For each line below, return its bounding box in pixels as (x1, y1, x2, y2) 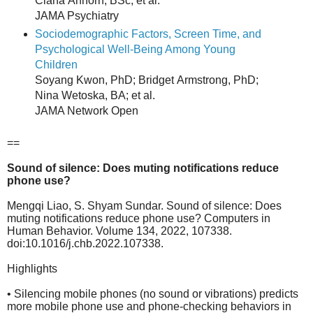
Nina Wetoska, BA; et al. (34, 89, 155, 101)
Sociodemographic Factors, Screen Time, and (34, 27, 261, 40)
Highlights (7, 262, 57, 275)
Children (34, 58, 78, 71)
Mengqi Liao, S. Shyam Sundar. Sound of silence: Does (7, 199, 282, 212)
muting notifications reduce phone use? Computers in (7, 212, 270, 224)
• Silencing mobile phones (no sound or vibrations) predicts (7, 287, 298, 300)
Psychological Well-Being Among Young (34, 43, 235, 55)
